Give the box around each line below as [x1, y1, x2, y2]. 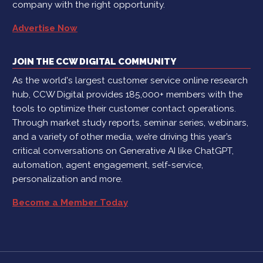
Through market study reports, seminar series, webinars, [12, 117, 248, 129]
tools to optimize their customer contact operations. [12, 103, 236, 114]
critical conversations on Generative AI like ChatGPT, [12, 146, 234, 157]
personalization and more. [12, 174, 123, 185]
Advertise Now [12, 23, 77, 34]
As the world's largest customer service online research [12, 75, 248, 86]
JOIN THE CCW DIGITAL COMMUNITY [12, 56, 176, 68]
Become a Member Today [12, 197, 128, 208]
